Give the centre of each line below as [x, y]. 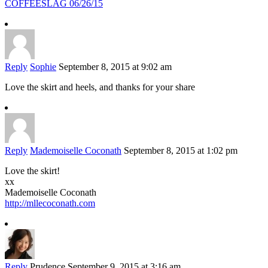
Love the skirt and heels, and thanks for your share [100, 87]
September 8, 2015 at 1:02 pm [181, 151]
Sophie [43, 67]
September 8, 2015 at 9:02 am [115, 67]
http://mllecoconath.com [50, 203]
